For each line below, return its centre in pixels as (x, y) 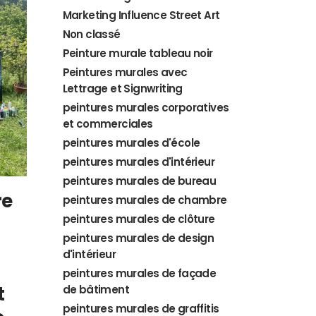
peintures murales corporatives (146, 108)
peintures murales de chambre (145, 200)
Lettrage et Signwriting (122, 89)
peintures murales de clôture (139, 219)
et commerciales (108, 124)
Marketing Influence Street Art (141, 15)
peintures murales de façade (139, 273)
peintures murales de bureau (139, 181)
